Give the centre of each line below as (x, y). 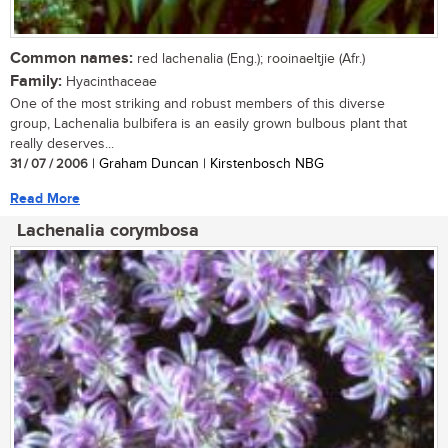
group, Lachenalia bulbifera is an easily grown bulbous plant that (208, 123)
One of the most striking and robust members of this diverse (197, 103)
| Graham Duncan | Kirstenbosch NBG (206, 163)
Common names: (71, 58)
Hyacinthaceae (109, 81)
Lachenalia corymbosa (108, 230)
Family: (36, 81)
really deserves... (62, 143)
